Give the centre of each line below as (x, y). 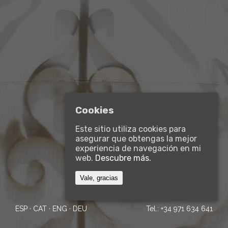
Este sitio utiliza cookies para (131, 129)
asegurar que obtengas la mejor (136, 139)
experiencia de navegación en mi (138, 149)
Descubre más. (123, 158)
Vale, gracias (99, 178)
